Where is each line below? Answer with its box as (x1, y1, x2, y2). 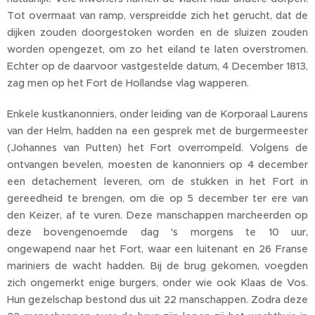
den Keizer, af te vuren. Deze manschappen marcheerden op (7, 209, 308, 222)
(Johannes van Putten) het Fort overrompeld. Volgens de (7, 141, 308, 155)
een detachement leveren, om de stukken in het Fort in (7, 175, 308, 188)
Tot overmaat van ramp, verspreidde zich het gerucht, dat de (7, 9, 308, 22)
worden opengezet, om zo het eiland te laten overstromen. (7, 43, 308, 56)
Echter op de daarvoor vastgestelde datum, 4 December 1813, (7, 60, 308, 73)
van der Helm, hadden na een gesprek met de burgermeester (7, 124, 308, 138)
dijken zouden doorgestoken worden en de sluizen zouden (7, 26, 308, 39)
